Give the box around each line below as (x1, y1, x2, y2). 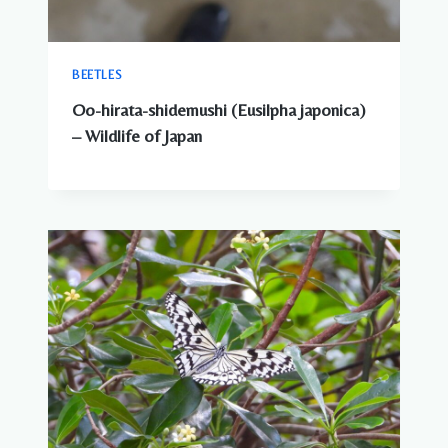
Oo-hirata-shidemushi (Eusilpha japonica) (72, 99, 365, 120)
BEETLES (72, 68, 123, 83)
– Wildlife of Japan (72, 125, 202, 146)
